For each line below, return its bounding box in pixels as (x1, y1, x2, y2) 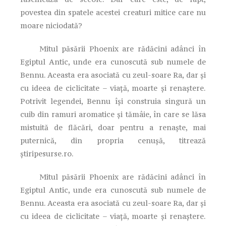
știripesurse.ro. (20, 148, 74, 158)
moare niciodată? (20, 20, 82, 30)
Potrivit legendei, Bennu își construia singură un (20, 96, 206, 106)
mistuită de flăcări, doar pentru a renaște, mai (20, 122, 206, 132)
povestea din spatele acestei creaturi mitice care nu (20, 7, 206, 17)
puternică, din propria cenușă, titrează (20, 135, 206, 145)
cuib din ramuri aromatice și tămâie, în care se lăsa (20, 109, 206, 119)
